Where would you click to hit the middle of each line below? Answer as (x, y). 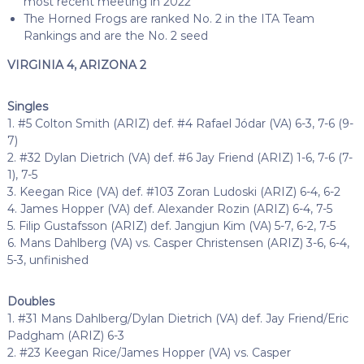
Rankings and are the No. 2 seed (115, 35)
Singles (27, 106)
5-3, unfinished (48, 260)
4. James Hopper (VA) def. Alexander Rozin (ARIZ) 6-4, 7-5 (169, 208)
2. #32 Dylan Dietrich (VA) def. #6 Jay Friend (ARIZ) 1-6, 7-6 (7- (180, 157)
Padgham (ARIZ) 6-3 (65, 335)
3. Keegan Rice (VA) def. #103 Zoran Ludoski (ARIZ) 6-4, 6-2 (173, 191)
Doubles (30, 301)
